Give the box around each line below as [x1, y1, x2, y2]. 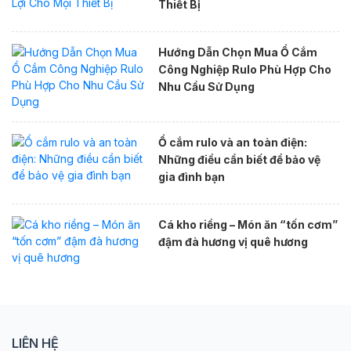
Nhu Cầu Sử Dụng [157, 79, 255, 93]
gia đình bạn [157, 169, 225, 183]
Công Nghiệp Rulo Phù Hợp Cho [157, 62, 331, 76]
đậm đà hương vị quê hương [157, 234, 308, 248]
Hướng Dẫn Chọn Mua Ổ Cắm [157, 45, 317, 59]
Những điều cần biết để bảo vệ [157, 152, 320, 166]
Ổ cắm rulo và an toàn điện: [157, 135, 307, 149]
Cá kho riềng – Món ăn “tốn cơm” [157, 217, 338, 231]
